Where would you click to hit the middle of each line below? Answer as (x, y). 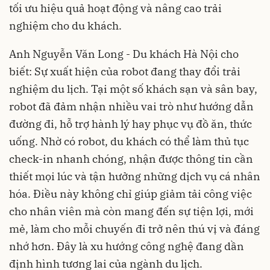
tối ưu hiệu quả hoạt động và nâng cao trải (115, 8)
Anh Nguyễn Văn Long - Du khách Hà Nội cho (124, 54)
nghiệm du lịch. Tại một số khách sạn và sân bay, (133, 89)
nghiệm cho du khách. (65, 26)
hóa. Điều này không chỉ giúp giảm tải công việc (130, 194)
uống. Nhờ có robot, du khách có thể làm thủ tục (129, 141)
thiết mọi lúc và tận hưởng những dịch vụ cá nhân (135, 176)
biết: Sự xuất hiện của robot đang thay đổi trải (125, 71)
